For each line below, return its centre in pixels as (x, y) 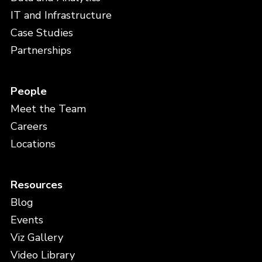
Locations (33, 144)
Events (27, 220)
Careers (29, 126)
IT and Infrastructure (61, 15)
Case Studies (42, 33)
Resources (36, 185)
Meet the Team (48, 109)
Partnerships (41, 50)
